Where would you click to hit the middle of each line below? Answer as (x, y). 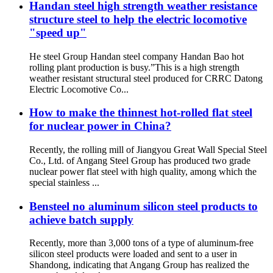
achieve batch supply (81, 219)
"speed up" (58, 32)
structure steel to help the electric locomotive (138, 19)
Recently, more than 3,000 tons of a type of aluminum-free (141, 243)
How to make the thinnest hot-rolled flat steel (141, 113)
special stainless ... (64, 182)
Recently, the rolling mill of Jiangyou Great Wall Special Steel (148, 149)
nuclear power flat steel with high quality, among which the (143, 171)
